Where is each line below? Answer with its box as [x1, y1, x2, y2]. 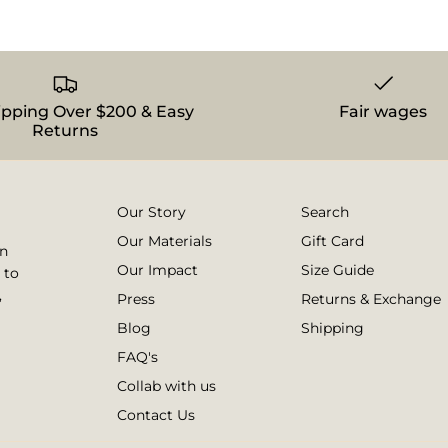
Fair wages [339, 102, 428, 122]
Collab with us [117, 377, 216, 396]
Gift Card [301, 232, 364, 251]
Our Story [117, 203, 186, 222]
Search [301, 203, 349, 222]
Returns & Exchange [301, 290, 441, 309]
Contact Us [117, 406, 195, 425]
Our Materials [117, 232, 212, 251]
